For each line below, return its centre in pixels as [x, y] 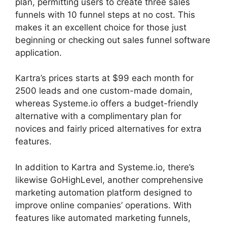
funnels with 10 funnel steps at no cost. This [105, 14]
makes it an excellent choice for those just [101, 27]
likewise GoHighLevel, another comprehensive [109, 180]
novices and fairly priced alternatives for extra [108, 129]
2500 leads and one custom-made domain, [104, 91]
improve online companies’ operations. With [103, 205]
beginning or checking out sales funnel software [113, 40]
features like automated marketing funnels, [103, 218]
